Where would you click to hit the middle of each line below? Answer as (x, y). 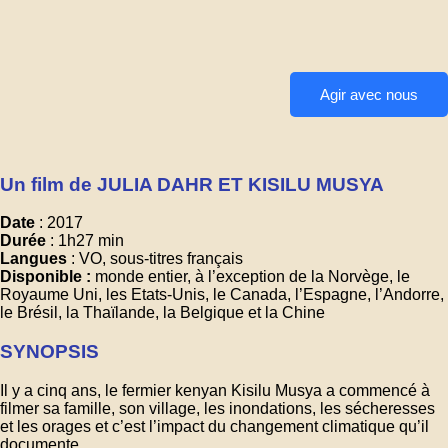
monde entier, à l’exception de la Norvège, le (252, 277)
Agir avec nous (369, 94)
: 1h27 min (87, 241)
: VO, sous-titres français (157, 259)
